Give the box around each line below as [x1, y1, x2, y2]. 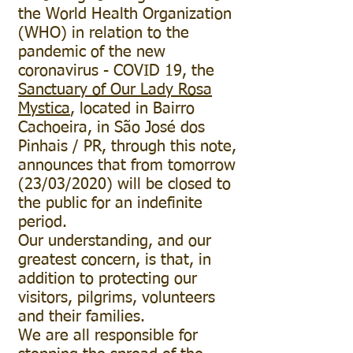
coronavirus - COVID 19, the [18, 63, 214, 79]
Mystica [18, 101, 70, 117]
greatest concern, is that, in [18, 252, 211, 268]
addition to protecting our [18, 271, 197, 287]
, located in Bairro [70, 101, 195, 117]
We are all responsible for [18, 328, 198, 344]
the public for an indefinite [18, 195, 203, 211]
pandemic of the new [18, 44, 165, 60]
